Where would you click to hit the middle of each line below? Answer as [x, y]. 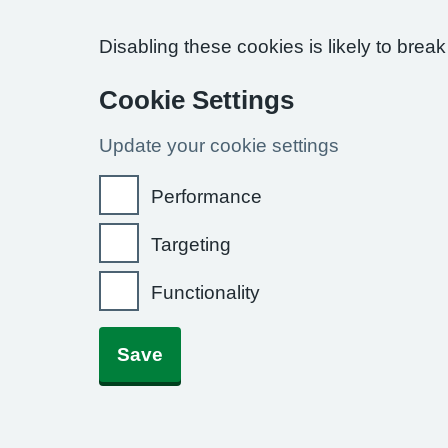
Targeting [191, 244]
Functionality [205, 292]
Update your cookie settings [219, 145]
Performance [206, 196]
